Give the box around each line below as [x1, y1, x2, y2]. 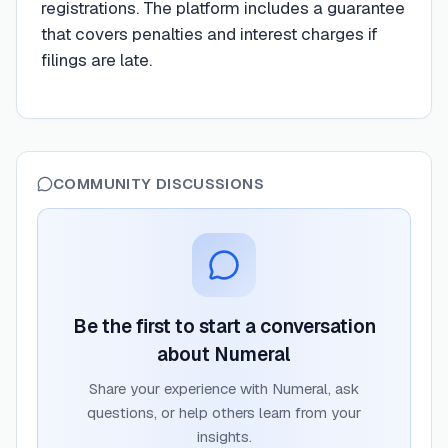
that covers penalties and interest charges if [41, 23, 378, 45]
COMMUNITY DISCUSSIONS [53, 174, 264, 194]
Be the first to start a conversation [72, 314, 376, 340]
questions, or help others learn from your [87, 403, 361, 423]
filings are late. [41, 49, 152, 71]
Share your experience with [89, 379, 272, 399]
